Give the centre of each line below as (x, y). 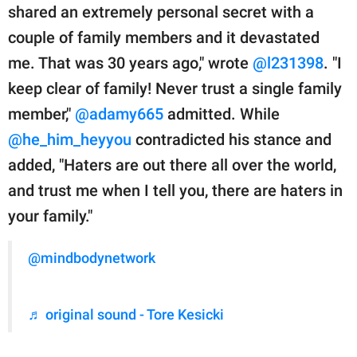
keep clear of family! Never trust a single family (175, 89)
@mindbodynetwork (92, 259)
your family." (50, 216)
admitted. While (222, 114)
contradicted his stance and (231, 140)
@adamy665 (119, 114)
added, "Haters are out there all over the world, (172, 165)
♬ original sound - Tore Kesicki (126, 315)
